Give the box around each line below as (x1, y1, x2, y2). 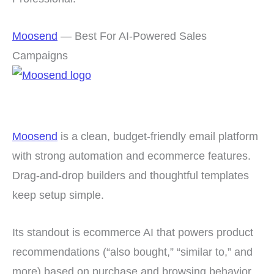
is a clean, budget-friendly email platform (57, 130, 258, 143)
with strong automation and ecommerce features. (12, 149, 251, 163)
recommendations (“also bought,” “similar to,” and (12, 245, 253, 259)
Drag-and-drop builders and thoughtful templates (12, 169, 249, 182)
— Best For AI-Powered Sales (57, 29, 207, 42)
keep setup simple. (12, 188, 104, 202)
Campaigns (12, 48, 68, 62)
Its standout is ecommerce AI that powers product (12, 226, 253, 239)
